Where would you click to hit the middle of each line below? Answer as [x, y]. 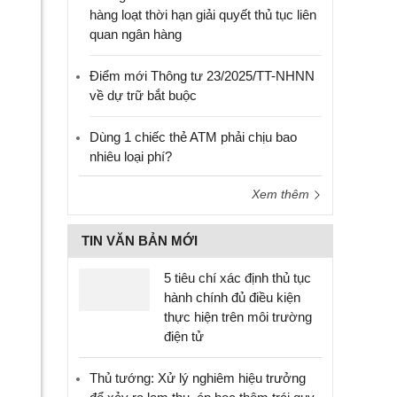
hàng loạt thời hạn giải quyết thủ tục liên [203, 15]
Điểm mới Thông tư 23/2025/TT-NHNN [202, 76]
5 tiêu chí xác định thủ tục [237, 278]
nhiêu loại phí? [131, 156]
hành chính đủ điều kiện [232, 297]
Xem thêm [282, 194]
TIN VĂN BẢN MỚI [140, 241]
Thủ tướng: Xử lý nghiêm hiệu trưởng [198, 378]
